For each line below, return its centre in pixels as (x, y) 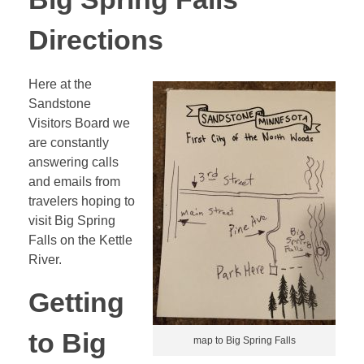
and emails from (74, 181)
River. (45, 259)
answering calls (74, 162)
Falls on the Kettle (80, 240)
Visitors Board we (79, 123)
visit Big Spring (72, 220)
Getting (76, 302)
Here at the (60, 84)
